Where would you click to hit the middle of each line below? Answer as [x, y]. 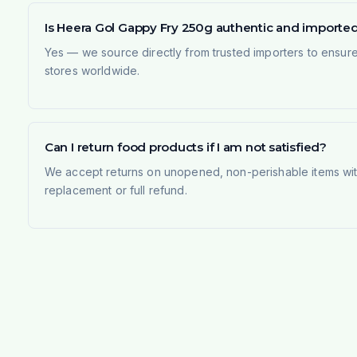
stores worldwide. [92, 70]
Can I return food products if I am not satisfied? [185, 147]
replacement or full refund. [116, 190]
